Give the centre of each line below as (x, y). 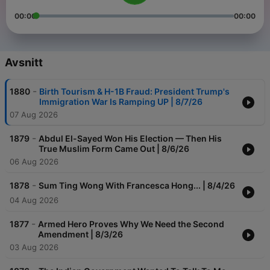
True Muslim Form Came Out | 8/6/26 (114, 149)
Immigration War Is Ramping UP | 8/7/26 (121, 102)
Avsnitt (24, 63)
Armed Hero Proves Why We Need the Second (131, 224)
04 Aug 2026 (34, 200)
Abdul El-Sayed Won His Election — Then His (130, 139)
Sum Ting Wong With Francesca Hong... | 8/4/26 (137, 186)
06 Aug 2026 (34, 162)
